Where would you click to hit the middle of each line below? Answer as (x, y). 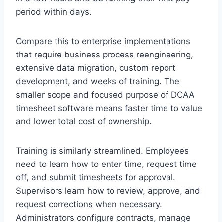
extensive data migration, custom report (96, 68)
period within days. (54, 12)
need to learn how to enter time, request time (106, 164)
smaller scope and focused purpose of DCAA (105, 94)
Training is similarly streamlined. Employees (102, 150)
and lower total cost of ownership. (84, 121)
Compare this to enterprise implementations (103, 41)
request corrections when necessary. (89, 204)
